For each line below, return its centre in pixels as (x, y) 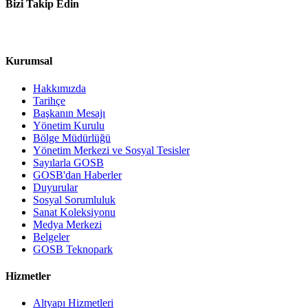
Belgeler (51, 236)
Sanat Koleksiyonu (74, 212)
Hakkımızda (59, 88)
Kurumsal (29, 61)
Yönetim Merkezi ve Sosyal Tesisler (111, 150)
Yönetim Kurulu (69, 125)
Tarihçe (49, 100)
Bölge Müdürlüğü (72, 137)
